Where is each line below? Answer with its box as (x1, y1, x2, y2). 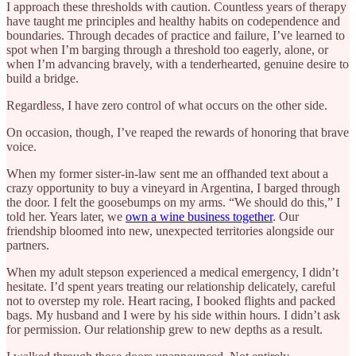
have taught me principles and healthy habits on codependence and (6, 14, 340, 28)
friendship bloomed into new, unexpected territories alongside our (6, 223, 334, 238)
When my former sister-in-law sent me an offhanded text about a (6, 166, 328, 180)
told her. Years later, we (6, 209, 126, 223)
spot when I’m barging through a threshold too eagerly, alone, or (6, 42, 328, 56)
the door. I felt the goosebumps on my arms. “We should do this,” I (6, 195, 340, 209)
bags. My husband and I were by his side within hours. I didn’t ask (6, 308, 340, 322)
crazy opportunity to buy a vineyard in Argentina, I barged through (6, 180, 340, 195)
